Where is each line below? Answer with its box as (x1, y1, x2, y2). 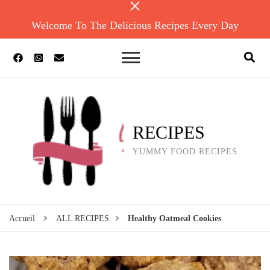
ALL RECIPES (56, 214, 109, 224)
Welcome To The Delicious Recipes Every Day (31, 19, 239, 31)
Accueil (9, 214, 35, 224)
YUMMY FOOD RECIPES (132, 147, 237, 156)
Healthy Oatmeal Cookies (128, 214, 221, 224)
